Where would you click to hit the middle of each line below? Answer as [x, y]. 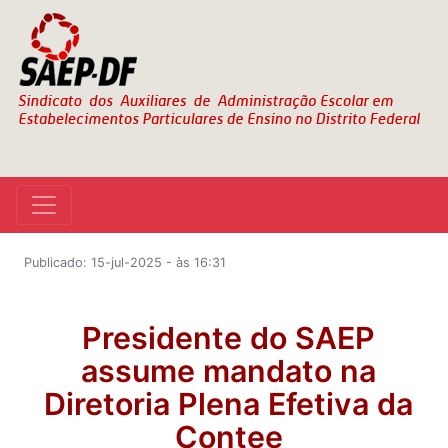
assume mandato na [228, 371]
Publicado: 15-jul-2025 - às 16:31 [125, 262]
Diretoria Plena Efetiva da [228, 404]
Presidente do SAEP [228, 338]
